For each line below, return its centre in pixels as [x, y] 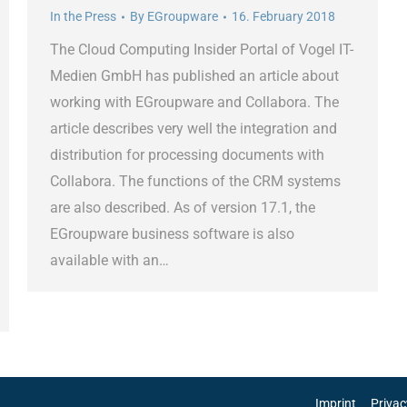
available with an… [109, 261]
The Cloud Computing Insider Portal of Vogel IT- [202, 50]
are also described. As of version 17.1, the [183, 208]
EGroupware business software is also [172, 234]
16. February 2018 [283, 17]
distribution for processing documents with [187, 155]
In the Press [83, 17]
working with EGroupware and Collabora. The [194, 103]
